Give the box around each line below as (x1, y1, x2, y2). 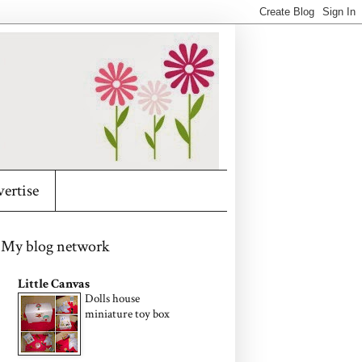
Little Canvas (18, 276, 90, 293)
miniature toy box (85, 306, 170, 322)
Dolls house (85, 291, 140, 306)
